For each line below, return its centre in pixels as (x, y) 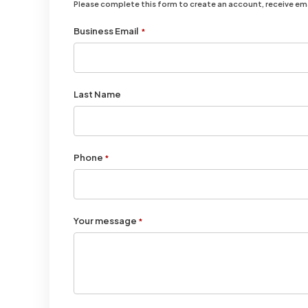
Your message (106, 220)
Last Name (98, 94)
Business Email (107, 31)
